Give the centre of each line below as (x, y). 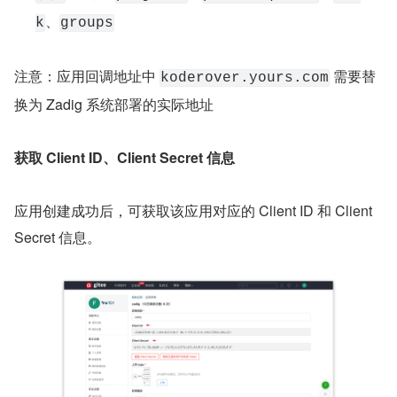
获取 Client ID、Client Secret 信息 (125, 157)
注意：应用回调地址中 (87, 75)
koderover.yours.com (245, 78)
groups (87, 23)
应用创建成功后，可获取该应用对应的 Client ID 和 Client (193, 210)
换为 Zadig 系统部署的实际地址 (114, 104)
